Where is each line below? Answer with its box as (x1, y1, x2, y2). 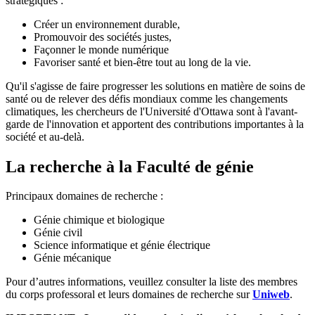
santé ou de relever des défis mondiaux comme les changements (6, 92, 288, 105)
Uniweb (252, 288, 290, 301)
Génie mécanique (34, 252, 111, 264)
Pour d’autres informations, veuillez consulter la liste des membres (6, 276, 297, 288)
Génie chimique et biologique (34, 214, 165, 226)
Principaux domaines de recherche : (6, 190, 163, 202)
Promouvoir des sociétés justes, (34, 30, 172, 43)
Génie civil (34, 226, 82, 239)
